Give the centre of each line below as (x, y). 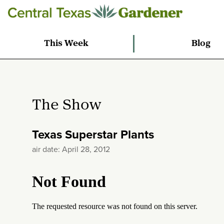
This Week (66, 43)
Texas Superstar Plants (93, 134)
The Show (66, 106)
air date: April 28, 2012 (71, 149)
